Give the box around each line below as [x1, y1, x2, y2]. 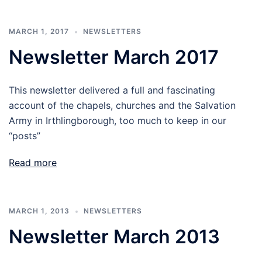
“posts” [9, 130, 40, 142]
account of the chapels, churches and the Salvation [9, 99, 236, 111]
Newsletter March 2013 [9, 225, 220, 248]
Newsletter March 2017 [9, 46, 219, 68]
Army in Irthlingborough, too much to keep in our [9, 115, 226, 126]
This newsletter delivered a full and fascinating [9, 84, 215, 96]
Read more [9, 157, 57, 168]
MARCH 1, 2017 [9, 27, 69, 36]
